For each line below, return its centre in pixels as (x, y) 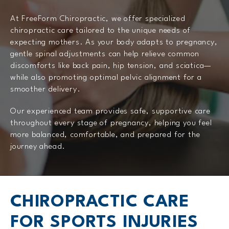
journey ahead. (38, 146)
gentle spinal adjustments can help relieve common (105, 54)
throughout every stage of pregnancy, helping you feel (111, 123)
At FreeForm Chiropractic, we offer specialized (98, 19)
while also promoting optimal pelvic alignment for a (106, 77)
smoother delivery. (45, 89)
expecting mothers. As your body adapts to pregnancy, (114, 42)
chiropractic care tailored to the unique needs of (101, 30)
